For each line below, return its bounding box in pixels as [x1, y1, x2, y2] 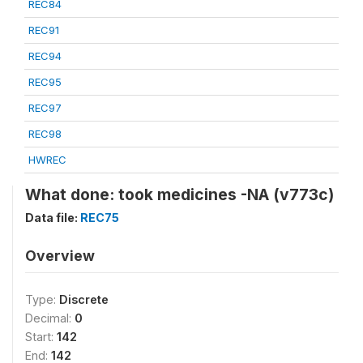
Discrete [59, 293, 109, 306]
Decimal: [25, 311, 75, 325]
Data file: [25, 211, 80, 224]
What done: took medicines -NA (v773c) [25, 185, 334, 204]
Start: [25, 330, 57, 344]
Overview [25, 247, 95, 264]
